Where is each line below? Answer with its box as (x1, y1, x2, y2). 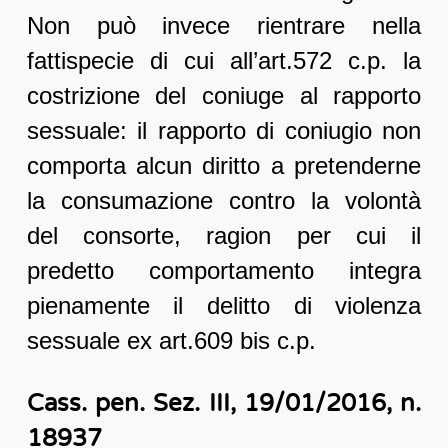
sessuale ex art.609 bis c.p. (26, 327, 316, 355)
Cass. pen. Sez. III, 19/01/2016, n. (26, 389, 422, 419)
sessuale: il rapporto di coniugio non (26, 117, 422, 145)
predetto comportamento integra (26, 257, 422, 285)
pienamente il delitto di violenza (26, 292, 422, 320)
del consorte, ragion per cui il (26, 222, 422, 250)
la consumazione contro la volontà (26, 187, 422, 215)
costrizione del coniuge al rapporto (26, 82, 422, 110)
